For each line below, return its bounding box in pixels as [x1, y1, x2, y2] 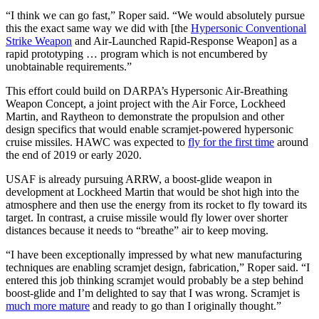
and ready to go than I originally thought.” [90, 299, 281, 312]
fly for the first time [188, 135, 274, 148]
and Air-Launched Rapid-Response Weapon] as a [72, 34, 297, 47]
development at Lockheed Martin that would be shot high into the [6, 185, 299, 198]
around [274, 135, 308, 148]
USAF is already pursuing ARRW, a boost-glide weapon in [6, 172, 272, 185]
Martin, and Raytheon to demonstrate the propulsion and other [6, 110, 284, 122]
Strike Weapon [6, 34, 72, 47]
